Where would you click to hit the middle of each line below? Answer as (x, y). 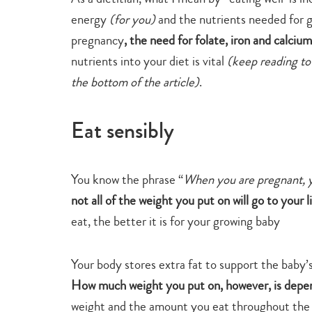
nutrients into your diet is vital (149, 61)
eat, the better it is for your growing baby (175, 221)
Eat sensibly (123, 131)
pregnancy (97, 40)
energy (90, 19)
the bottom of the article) (135, 82)
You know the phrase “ (127, 180)
